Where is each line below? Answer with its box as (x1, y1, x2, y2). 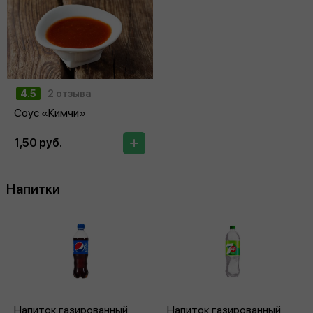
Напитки (6, 180, 60, 197)
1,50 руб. (14, 136, 62, 150)
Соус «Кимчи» (14, 105, 86, 119)
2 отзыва (48, 87, 91, 99)
